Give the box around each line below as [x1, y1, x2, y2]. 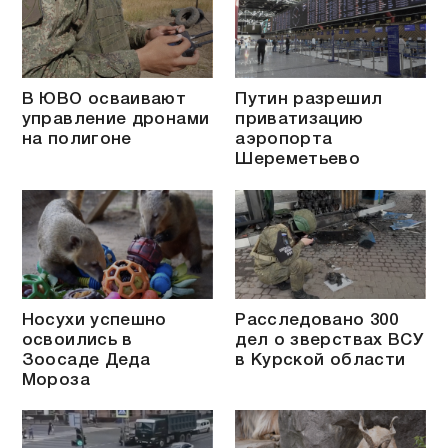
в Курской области [235, 352, 406, 368]
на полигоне [21, 132, 132, 148]
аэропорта [235, 132, 333, 148]
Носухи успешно [21, 312, 167, 328]
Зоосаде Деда [21, 352, 151, 368]
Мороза [21, 372, 90, 388]
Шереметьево [235, 152, 361, 168]
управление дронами [21, 112, 210, 128]
